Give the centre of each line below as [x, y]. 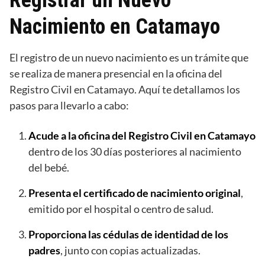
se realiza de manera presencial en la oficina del [116, 73]
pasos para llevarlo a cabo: [69, 105]
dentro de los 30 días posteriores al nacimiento [135, 151]
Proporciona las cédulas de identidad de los [128, 234]
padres [44, 250]
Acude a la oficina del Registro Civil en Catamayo [142, 135]
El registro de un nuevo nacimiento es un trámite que [129, 57]
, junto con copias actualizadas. [130, 250]
